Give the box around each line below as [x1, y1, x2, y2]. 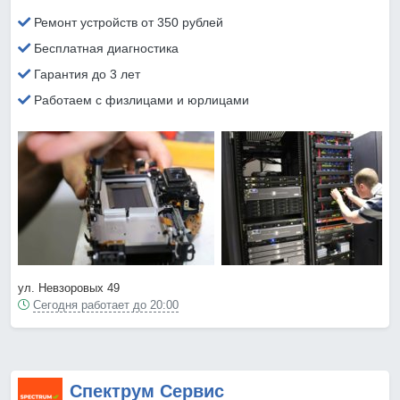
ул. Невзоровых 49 [18, 281, 120, 296]
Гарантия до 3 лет [34, 67, 140, 82]
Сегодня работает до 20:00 [33, 298, 179, 312]
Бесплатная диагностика [34, 41, 179, 56]
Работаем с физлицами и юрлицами [34, 93, 249, 108]
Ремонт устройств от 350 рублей [34, 15, 223, 30]
